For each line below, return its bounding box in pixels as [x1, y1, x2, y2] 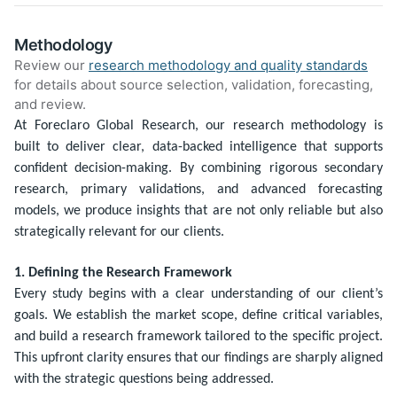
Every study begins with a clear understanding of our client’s [14, 286, 383, 301]
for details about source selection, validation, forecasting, [14, 75, 373, 93]
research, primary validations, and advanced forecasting [14, 182, 383, 197]
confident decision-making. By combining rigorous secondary [14, 160, 383, 175]
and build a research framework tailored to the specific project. [14, 329, 383, 344]
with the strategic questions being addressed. [14, 371, 274, 386]
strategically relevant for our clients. [14, 224, 224, 239]
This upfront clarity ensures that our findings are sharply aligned [14, 350, 383, 365]
